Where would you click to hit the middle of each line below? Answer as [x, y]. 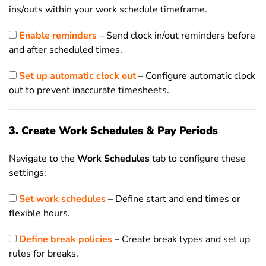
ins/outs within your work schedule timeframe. [108, 9]
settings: [28, 173]
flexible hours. [39, 213]
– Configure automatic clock [196, 76]
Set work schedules [62, 199]
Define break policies [67, 239]
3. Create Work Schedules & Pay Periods [113, 131]
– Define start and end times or [173, 199]
